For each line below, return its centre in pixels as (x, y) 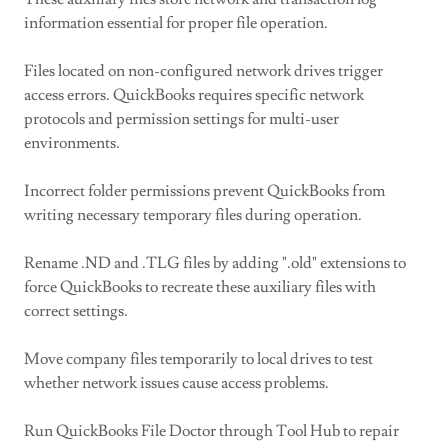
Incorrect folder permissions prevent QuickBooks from (204, 191)
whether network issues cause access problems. (176, 383)
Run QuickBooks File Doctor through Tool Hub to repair (211, 431)
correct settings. (76, 311)
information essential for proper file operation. (176, 23)
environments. (72, 143)
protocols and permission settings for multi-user (181, 119)
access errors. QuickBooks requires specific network (194, 95)
